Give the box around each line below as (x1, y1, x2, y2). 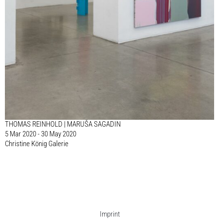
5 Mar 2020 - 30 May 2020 (5, 130, 76, 139)
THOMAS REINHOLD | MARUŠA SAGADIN (5, 120, 121, 129)
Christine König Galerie (5, 139, 68, 149)
